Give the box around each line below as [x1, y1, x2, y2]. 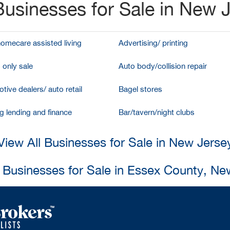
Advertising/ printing [119, 39, 188, 47]
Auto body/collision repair [119, 62, 207, 70]
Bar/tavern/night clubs [119, 108, 195, 117]
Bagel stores [119, 85, 162, 93]
